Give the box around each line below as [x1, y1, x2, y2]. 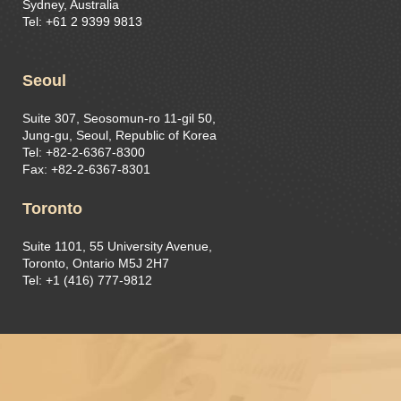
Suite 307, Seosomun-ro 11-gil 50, [22, 111, 216, 126]
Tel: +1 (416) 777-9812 [22, 273, 152, 288]
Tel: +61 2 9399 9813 [22, 14, 142, 30]
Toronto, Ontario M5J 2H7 [22, 256, 169, 271]
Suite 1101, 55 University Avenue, [22, 239, 212, 254]
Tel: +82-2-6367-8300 [22, 145, 145, 160]
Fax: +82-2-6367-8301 [22, 162, 150, 177]
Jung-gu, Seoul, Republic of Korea [22, 128, 217, 143]
